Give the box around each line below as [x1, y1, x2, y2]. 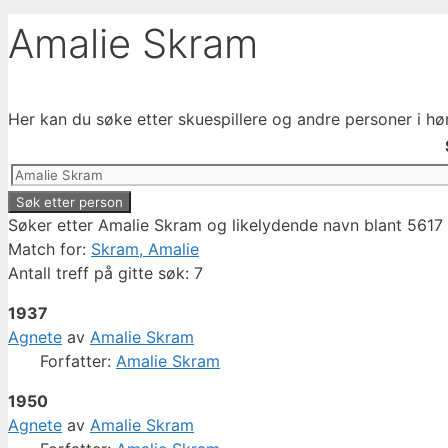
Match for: [8, 239, 91, 260]
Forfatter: [40, 351, 116, 372]
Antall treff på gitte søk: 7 [8, 263, 203, 284]
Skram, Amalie [91, 239, 199, 260]
